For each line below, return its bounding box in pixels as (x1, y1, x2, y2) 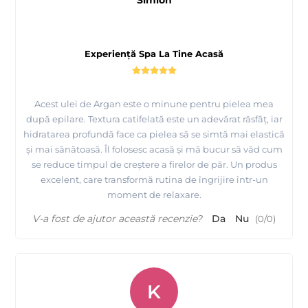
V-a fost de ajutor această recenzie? (32, 212, 202, 225)
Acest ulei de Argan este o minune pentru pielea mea (34, 98, 274, 110)
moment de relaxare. (107, 189, 201, 201)
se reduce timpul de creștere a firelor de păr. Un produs (31, 159, 277, 170)
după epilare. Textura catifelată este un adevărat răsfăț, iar (25, 113, 283, 125)
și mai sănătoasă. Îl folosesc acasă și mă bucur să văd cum (25, 144, 283, 155)
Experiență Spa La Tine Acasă (85, 48, 223, 60)
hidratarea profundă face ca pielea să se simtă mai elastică (23, 129, 285, 140)
